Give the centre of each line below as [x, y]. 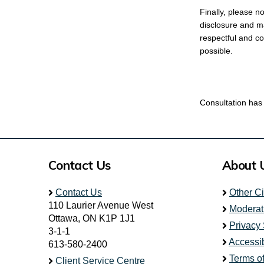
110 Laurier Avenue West [101, 205]
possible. [216, 50]
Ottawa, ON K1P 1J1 [92, 218]
